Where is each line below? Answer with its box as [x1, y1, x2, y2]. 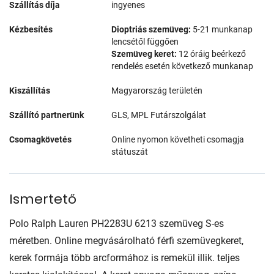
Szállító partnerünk [9, 109, 84, 120]
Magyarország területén [111, 85, 203, 95]
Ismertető [9, 189, 76, 209]
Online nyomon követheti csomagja [111, 134, 245, 144]
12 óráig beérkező [177, 48, 246, 59]
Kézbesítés [9, 24, 53, 34]
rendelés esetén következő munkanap [111, 61, 254, 71]
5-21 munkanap [191, 24, 253, 34]
